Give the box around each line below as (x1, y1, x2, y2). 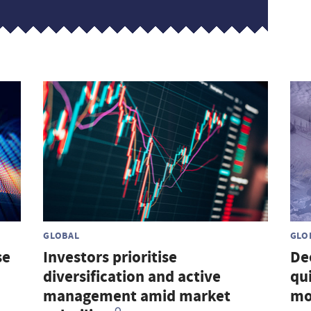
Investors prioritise (43, 246, 178, 269)
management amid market (43, 285, 231, 308)
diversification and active (43, 266, 221, 288)
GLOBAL (43, 228, 80, 243)
